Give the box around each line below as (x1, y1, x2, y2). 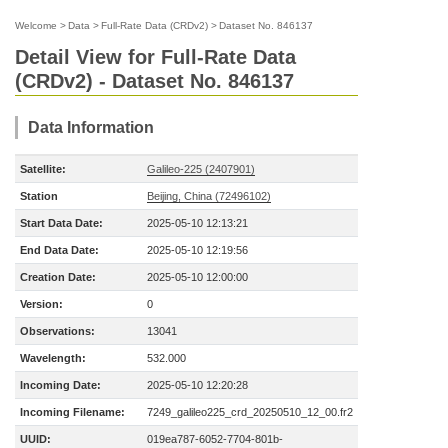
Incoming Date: (20, 379, 101, 391)
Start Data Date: (20, 217, 103, 229)
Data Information (28, 119, 154, 136)
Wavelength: (20, 352, 86, 364)
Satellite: (20, 163, 66, 175)
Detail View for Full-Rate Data (15, 46, 296, 68)
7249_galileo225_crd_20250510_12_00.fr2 (147, 406, 353, 418)
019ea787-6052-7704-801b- (147, 433, 283, 445)
